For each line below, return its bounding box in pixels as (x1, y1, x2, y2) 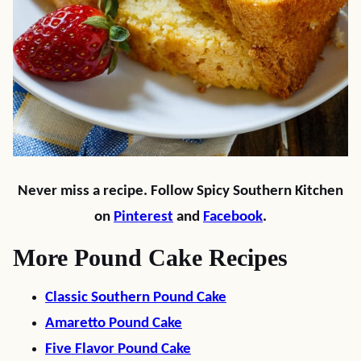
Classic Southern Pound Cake (45, 290, 226, 305)
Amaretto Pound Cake (45, 316, 182, 331)
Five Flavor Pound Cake (45, 342, 191, 357)
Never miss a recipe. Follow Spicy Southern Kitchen (18, 184, 343, 199)
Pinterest (114, 210, 173, 225)
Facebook (203, 210, 263, 225)
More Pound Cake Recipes (13, 244, 288, 271)
